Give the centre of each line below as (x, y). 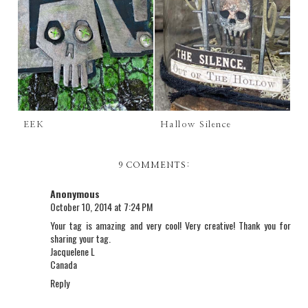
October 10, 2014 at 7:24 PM (101, 206)
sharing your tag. (80, 238)
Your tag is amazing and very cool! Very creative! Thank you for (170, 225)
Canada (64, 264)
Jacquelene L (73, 251)
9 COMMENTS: (154, 165)
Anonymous (75, 193)
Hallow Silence (196, 124)
